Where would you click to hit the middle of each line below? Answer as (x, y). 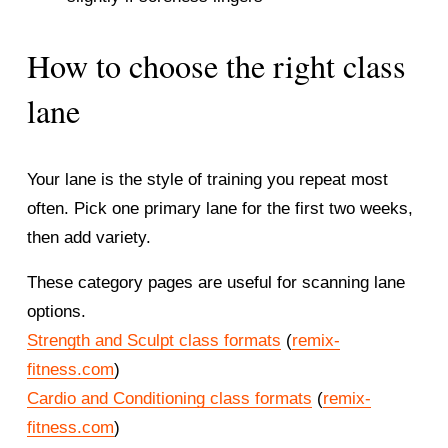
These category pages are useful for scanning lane (215, 283)
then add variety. (88, 238)
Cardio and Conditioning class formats (169, 399)
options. (56, 312)
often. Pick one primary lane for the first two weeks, (219, 209)
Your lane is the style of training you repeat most (207, 180)
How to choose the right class (216, 66)
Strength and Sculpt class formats (153, 341)
